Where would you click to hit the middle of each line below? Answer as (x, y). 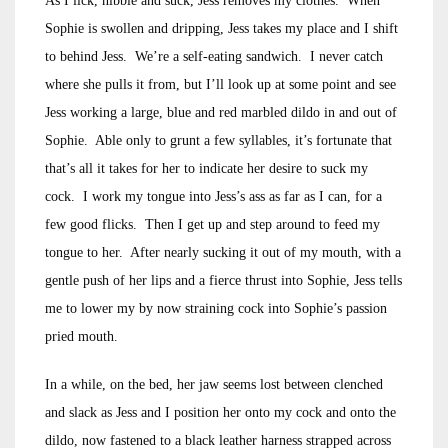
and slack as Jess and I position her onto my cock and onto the (220, 412)
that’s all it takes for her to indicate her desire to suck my (206, 168)
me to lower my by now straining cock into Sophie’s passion (216, 308)
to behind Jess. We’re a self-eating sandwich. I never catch (214, 56)
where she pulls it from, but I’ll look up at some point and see (220, 84)
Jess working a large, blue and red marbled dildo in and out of (221, 112)
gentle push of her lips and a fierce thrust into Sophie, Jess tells (223, 280)
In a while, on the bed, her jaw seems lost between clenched (214, 384)
